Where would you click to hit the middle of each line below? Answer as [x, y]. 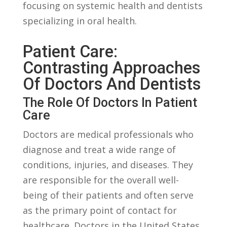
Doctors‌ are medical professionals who [108, 134]
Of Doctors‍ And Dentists [111, 84]
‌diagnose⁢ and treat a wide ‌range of [99, 149]
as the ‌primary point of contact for [100, 210]
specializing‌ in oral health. [80, 21]
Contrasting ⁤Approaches [111, 68]
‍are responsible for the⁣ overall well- [101, 180]
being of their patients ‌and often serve [108, 195]
